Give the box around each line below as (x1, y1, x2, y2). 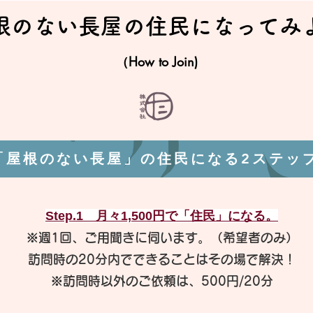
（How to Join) (115, 53, 198, 70)
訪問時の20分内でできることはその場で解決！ (27, 253, 296, 265)
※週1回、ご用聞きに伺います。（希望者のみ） (25, 231, 298, 244)
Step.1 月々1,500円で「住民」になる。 (45, 209, 278, 223)
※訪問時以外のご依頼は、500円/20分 (50, 275, 273, 287)
